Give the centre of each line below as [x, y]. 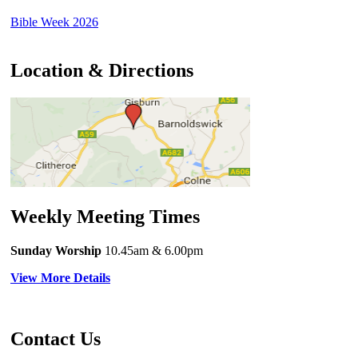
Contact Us [56, 338]
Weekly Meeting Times [105, 216]
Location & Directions [102, 71]
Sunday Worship [56, 250]
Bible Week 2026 [54, 22]
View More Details [60, 277]
